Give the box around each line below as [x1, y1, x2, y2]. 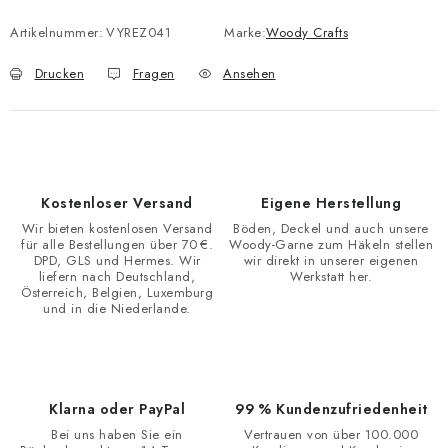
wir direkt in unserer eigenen [243, 251, 419, 270]
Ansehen [223, 64, 276, 83]
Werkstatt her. [290, 267, 372, 286]
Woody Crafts [266, 23, 348, 42]
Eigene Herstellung [261, 193, 401, 213]
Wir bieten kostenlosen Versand [21, 219, 213, 238]
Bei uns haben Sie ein [51, 425, 183, 444]
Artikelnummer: [10, 23, 103, 42]
